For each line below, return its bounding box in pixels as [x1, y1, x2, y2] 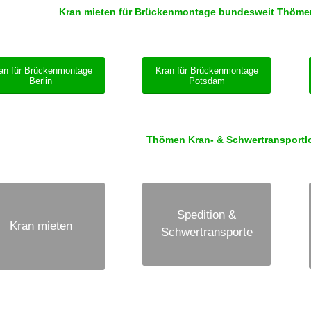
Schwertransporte [160, 226, 253, 239]
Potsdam [188, 76, 225, 87]
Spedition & [177, 208, 237, 222]
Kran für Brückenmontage [155, 65, 258, 76]
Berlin [29, 76, 53, 87]
